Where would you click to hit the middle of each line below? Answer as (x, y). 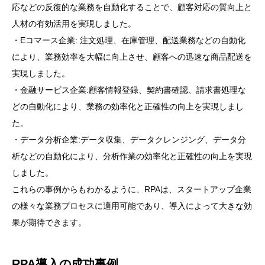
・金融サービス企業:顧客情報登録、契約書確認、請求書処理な (129, 90)
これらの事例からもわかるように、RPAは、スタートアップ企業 (132, 190)
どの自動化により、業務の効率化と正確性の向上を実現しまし (128, 107)
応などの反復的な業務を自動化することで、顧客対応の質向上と (132, 7)
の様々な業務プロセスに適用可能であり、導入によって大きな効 (132, 206)
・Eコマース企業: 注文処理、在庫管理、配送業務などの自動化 (129, 41)
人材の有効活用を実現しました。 (74, 24)
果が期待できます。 (49, 223)
